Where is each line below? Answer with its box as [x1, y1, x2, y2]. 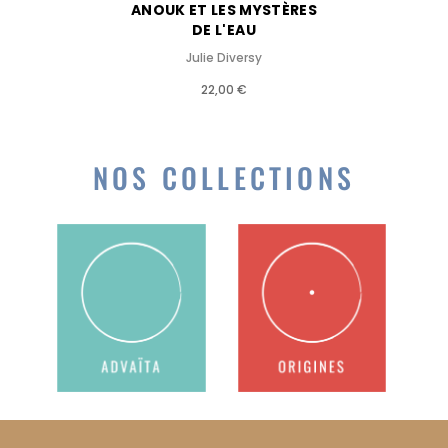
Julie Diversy [186, 49, 262, 66]
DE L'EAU [192, 19, 256, 40]
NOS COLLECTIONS [93, 156, 355, 198]
